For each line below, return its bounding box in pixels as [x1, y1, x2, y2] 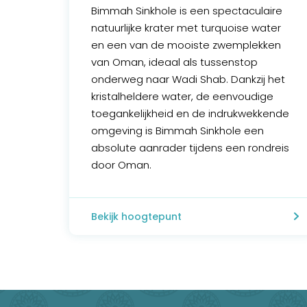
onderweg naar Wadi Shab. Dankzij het [91, 72, 285, 87]
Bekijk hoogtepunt [91, 210, 182, 224]
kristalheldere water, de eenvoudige [91, 89, 273, 104]
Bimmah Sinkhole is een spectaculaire [91, 3, 282, 19]
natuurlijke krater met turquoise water [91, 21, 281, 36]
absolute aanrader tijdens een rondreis [91, 140, 289, 156]
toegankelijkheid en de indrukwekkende [91, 106, 289, 121]
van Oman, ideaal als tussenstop [91, 55, 258, 70]
